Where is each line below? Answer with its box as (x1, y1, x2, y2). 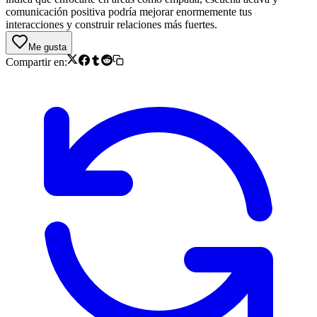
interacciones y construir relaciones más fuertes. (6, 18, 217, 30)
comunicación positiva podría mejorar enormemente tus (6, 5, 252, 18)
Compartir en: (6, 55, 67, 68)
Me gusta (28, 41, 67, 52)
